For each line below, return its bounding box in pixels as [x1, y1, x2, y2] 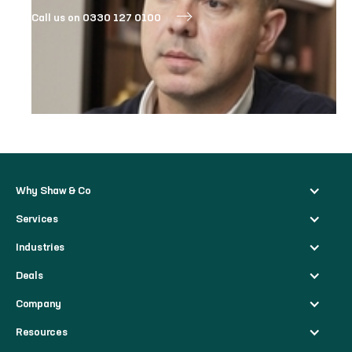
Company [16, 298, 62, 310]
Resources [16, 326, 68, 338]
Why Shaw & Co [16, 185, 91, 196]
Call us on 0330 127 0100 [31, 12, 161, 24]
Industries [16, 241, 65, 253]
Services [16, 213, 58, 225]
